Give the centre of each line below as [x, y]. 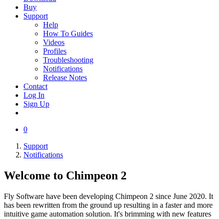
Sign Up [36, 104]
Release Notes [65, 77]
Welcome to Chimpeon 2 [65, 175]
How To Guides [68, 33]
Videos [54, 42]
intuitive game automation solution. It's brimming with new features [108, 214]
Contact [35, 86]
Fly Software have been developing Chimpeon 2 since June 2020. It [109, 196]
